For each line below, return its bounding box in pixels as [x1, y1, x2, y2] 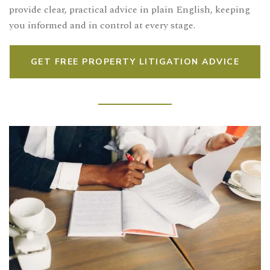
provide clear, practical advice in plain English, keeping [9, 2, 250, 17]
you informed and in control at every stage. [9, 18, 195, 33]
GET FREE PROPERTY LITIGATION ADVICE [30, 56, 240, 68]
